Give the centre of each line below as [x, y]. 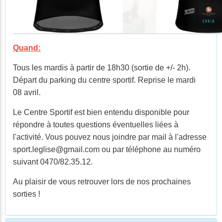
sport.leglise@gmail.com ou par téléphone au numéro [107, 149]
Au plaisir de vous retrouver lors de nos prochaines [102, 182]
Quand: [27, 48]
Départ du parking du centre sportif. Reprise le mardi [104, 80]
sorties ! [27, 194]
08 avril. [27, 92]
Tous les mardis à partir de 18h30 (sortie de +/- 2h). [102, 68]
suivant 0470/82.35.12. [53, 162]
